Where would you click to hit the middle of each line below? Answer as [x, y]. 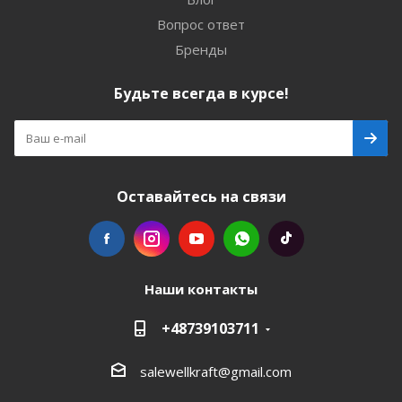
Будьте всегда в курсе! [201, 93]
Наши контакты [201, 289]
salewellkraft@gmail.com [215, 371]
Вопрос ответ [201, 24]
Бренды [201, 49]
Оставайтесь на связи [201, 197]
